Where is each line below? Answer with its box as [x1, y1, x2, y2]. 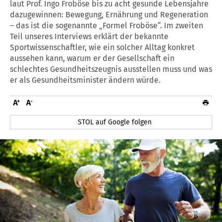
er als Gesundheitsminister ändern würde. [10, 75, 161, 85]
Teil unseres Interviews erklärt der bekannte [10, 31, 168, 41]
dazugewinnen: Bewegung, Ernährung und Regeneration [10, 9, 208, 19]
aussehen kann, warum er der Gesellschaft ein [10, 53, 174, 63]
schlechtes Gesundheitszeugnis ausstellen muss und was [10, 64, 212, 74]
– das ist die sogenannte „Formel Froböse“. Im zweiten [10, 20, 203, 30]
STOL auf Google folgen [78, 117, 152, 126]
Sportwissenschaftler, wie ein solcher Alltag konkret [10, 42, 195, 52]
